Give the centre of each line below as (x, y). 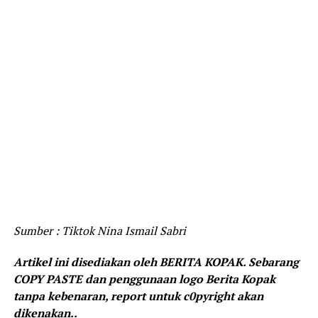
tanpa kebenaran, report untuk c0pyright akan (138, 296)
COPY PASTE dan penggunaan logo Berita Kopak (144, 279)
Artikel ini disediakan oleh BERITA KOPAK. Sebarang (156, 262)
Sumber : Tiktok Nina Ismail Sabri (99, 230)
